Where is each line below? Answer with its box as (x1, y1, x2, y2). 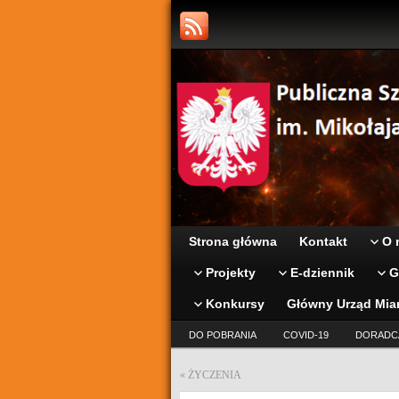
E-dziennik (290, 265, 354, 280)
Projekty (206, 265, 256, 280)
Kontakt (299, 234, 347, 248)
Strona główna (189, 234, 277, 248)
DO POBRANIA (189, 330, 256, 340)
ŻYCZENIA (188, 369, 241, 381)
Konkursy (206, 297, 265, 311)
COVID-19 (283, 330, 329, 340)
